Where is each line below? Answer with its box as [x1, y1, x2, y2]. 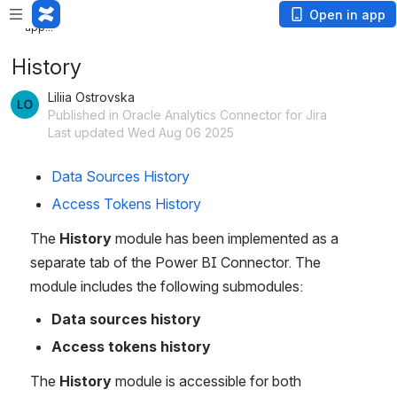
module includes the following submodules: [30, 277, 303, 295]
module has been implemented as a [112, 230, 339, 247]
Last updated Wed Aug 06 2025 [48, 125, 234, 140]
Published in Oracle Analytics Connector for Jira [48, 107, 327, 122]
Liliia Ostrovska [48, 90, 135, 105]
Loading [25, 5, 67, 19]
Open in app [309, 7, 385, 22]
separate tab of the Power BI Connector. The [30, 253, 321, 271]
